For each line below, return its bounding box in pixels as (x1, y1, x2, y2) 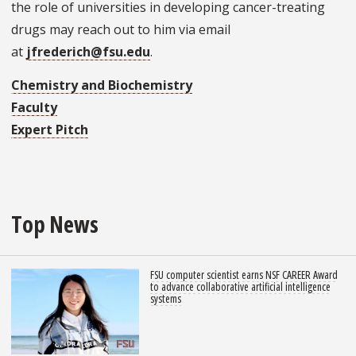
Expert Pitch (11, 121, 88, 139)
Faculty (11, 99, 57, 117)
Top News (11, 208, 99, 240)
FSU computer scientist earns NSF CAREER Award (150, 267, 338, 283)
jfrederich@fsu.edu (26, 43, 150, 61)
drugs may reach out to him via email (11, 21, 230, 39)
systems (150, 291, 181, 307)
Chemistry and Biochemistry (11, 76, 192, 95)
